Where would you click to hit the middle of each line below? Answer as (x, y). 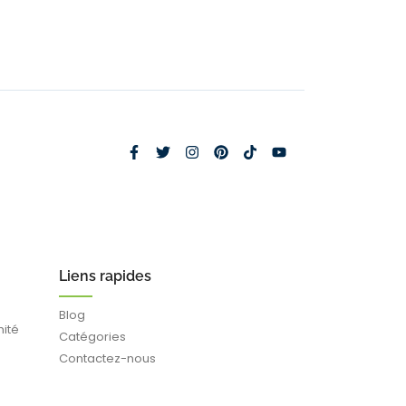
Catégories (93, 336)
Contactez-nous (108, 358)
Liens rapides (106, 275)
